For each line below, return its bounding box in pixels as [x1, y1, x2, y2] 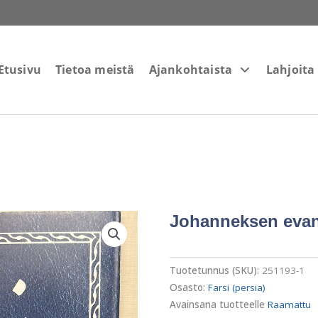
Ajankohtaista [148, 61, 233, 77]
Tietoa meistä [55, 61, 135, 77]
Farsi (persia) [208, 281, 265, 295]
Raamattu [268, 298, 311, 312]
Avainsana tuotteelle [170, 298, 268, 312]
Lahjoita [265, 61, 315, 77]
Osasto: [170, 281, 208, 295]
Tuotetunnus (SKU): [170, 264, 262, 278]
